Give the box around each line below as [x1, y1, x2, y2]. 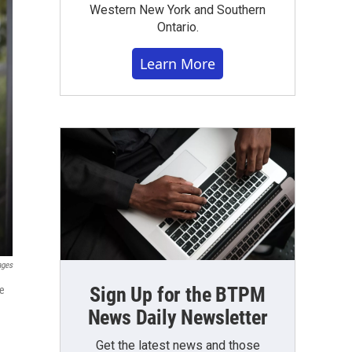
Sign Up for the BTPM [90, 282, 266, 306]
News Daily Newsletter [87, 305, 268, 329]
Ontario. [156, 20, 199, 35]
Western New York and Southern [90, 2, 266, 17]
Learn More [140, 54, 215, 73]
